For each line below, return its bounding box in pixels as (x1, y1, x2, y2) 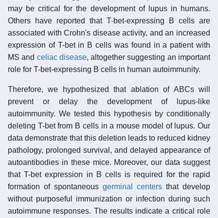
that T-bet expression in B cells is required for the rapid (8, 170, 210, 179)
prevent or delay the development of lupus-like (8, 97, 210, 106)
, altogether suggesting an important (86, 53, 211, 61)
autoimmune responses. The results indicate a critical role (8, 206, 210, 215)
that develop (162, 182, 210, 191)
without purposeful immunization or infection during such (8, 194, 210, 203)
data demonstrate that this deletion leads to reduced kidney (8, 133, 210, 142)
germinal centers (103, 182, 162, 191)
